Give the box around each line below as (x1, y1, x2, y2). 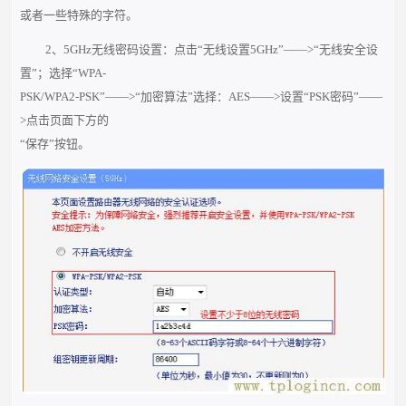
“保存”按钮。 (20, 137, 91, 151)
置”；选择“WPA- (20, 66, 107, 81)
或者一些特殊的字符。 (20, 8, 139, 23)
